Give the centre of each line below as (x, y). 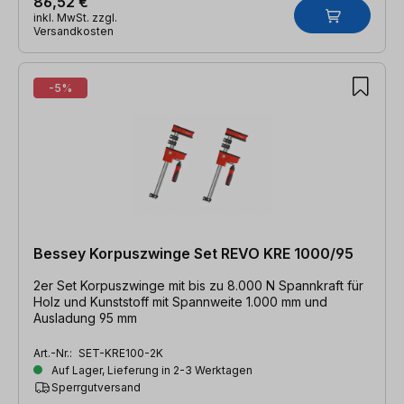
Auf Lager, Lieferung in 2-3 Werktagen (151, 370)
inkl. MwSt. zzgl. (75, 17)
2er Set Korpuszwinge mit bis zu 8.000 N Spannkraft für (198, 285)
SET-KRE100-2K (121, 353)
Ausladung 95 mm (85, 317)
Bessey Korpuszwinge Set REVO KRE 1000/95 (193, 253)
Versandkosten (73, 31)
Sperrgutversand (96, 387)
